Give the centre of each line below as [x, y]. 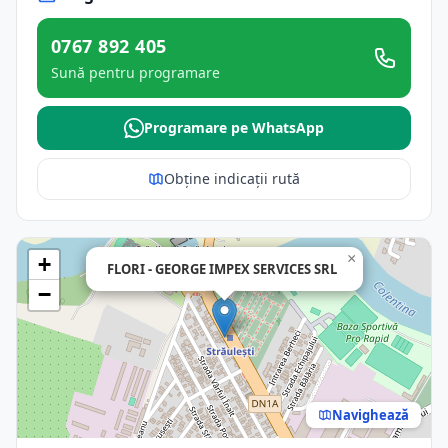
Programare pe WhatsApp [234, 127]
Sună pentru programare [135, 72]
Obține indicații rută [232, 178]
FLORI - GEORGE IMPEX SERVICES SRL [222, 269]
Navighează [370, 414]
